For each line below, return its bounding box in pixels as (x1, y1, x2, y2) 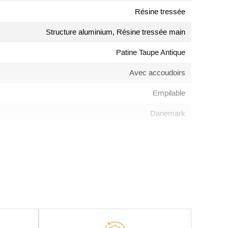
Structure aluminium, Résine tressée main (46, 27, 185, 36)
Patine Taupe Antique (116, 47, 185, 56)
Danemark (150, 108, 185, 118)
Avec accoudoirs (129, 68, 185, 77)
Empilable (153, 88, 185, 97)
